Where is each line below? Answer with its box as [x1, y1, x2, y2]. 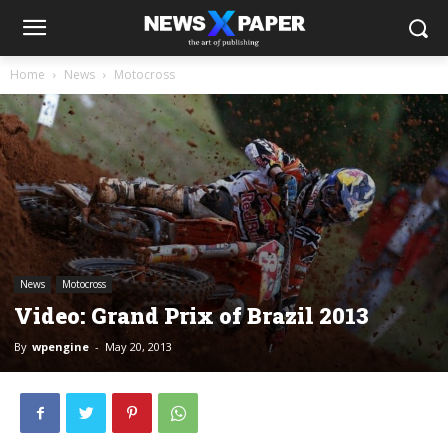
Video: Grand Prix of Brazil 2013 [14, 301, 369, 331]
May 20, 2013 [105, 339, 172, 355]
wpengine [32, 339, 89, 355]
